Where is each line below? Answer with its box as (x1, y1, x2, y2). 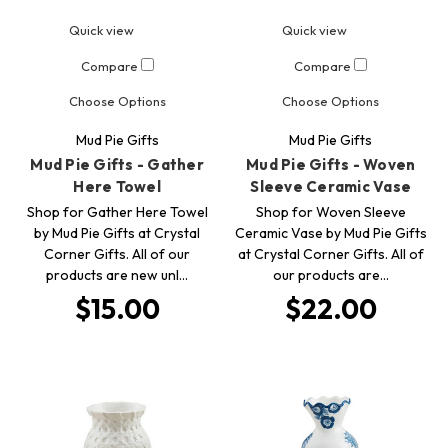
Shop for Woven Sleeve (255, 203, 406, 222)
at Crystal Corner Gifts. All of (237, 245, 424, 264)
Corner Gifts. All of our (44, 245, 191, 264)
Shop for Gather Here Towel (26, 203, 208, 222)
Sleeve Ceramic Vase (250, 177, 412, 197)
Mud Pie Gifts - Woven (246, 155, 416, 175)
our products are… (272, 266, 389, 285)
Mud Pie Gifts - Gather (30, 155, 204, 175)
